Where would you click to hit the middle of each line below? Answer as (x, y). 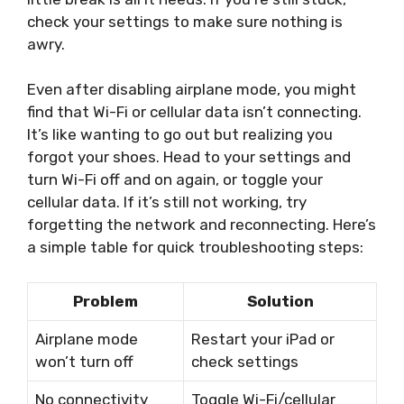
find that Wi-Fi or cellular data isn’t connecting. (194, 112)
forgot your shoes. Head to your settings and (189, 157)
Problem (106, 301)
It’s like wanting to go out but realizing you (180, 135)
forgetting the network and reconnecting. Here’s (202, 225)
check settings (245, 361)
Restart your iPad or (263, 339)
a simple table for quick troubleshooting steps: (195, 248)
